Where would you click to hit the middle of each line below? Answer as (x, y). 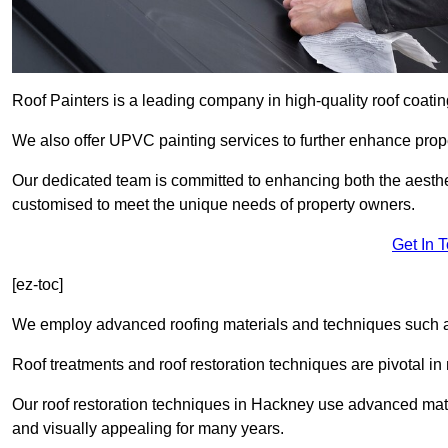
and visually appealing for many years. (148, 429)
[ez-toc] (37, 285)
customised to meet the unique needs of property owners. (213, 205)
